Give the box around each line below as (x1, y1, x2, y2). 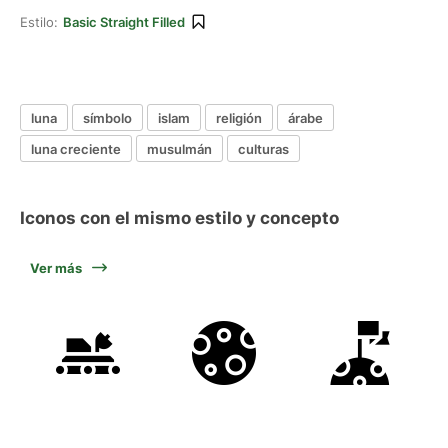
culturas (238, 140, 289, 157)
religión (216, 109, 262, 126)
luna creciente (31, 140, 121, 157)
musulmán (147, 140, 212, 157)
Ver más (30, 260, 82, 276)
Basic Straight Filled (63, 14, 185, 30)
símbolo (83, 109, 132, 126)
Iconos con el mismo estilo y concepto (20, 208, 339, 228)
